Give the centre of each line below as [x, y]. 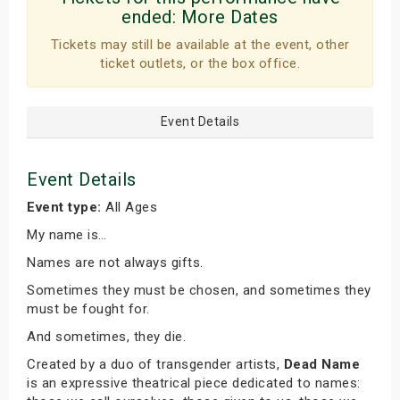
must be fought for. [88, 309]
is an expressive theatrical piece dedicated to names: [194, 383]
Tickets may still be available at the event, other [200, 45]
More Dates [229, 17]
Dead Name [321, 364]
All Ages [129, 207]
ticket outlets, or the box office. [200, 63]
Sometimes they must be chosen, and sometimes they [199, 290]
